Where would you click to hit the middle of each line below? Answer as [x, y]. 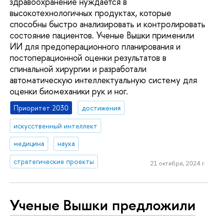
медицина [29, 144]
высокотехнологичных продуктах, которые [91, 13]
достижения [101, 108]
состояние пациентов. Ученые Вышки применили [102, 36]
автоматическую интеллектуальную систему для [103, 80]
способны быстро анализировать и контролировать [108, 24]
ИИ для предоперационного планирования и [95, 47]
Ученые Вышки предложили [103, 205]
